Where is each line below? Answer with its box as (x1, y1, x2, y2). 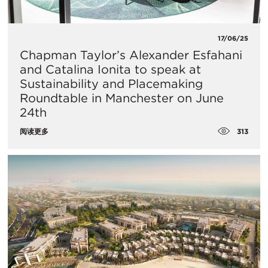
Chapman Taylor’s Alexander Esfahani (20, 47, 242, 62)
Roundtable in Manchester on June (20, 90, 224, 105)
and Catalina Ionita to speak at (20, 62, 201, 77)
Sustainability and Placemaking (20, 76, 203, 91)
